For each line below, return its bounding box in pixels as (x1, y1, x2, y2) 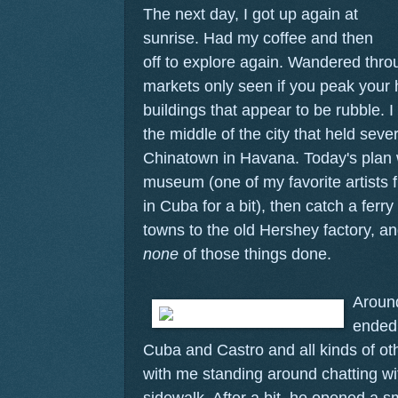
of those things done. (183, 244, 331, 263)
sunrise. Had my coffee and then (143, 28, 373, 47)
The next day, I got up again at (143, 4, 358, 23)
